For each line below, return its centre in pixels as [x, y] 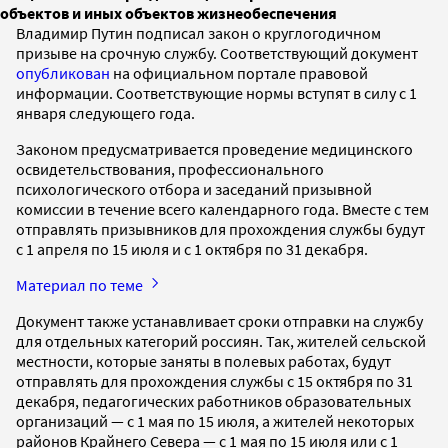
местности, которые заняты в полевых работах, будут [203, 360]
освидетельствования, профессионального [170, 168]
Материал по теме [81, 284]
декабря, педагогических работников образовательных [213, 400]
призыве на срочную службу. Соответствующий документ [217, 52]
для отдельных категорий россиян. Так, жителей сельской [221, 340]
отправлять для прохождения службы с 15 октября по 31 [214, 380]
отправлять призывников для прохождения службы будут [220, 228]
